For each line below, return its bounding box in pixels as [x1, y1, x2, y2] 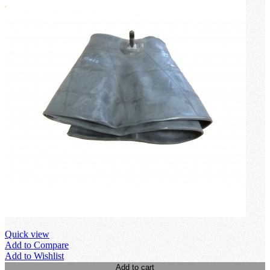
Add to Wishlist [5, 250, 64, 261]
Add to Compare [5, 239, 69, 250]
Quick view [5, 228, 49, 239]
